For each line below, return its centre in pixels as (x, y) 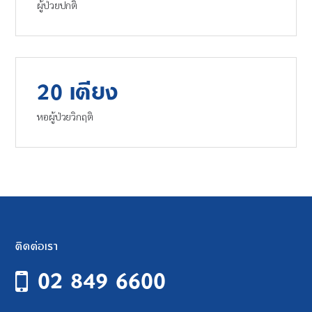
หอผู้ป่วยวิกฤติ (65, 116)
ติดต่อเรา (37, 247)
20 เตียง (78, 93)
